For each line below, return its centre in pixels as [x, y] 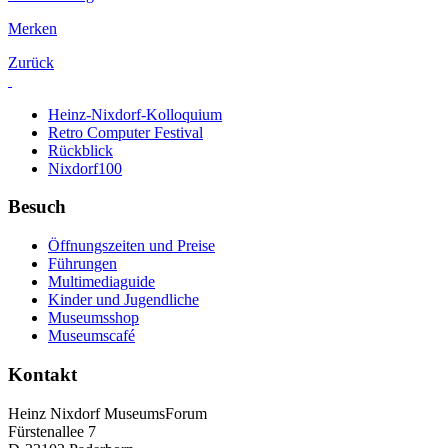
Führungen [82, 264]
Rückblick [80, 150]
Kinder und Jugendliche [123, 300]
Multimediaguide [101, 282]
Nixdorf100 [85, 168]
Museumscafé [91, 336]
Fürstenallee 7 [52, 431]
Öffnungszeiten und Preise [131, 246]
